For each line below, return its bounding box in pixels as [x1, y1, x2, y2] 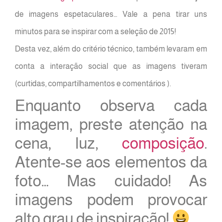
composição [122, 134, 204, 152]
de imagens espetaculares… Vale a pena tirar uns [15, 10, 207, 18]
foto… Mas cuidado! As [15, 172, 207, 190]
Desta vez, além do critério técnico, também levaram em [15, 45, 207, 53]
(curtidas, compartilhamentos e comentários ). [15, 79, 171, 88]
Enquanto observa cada [15, 97, 207, 114]
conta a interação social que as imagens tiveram [15, 62, 207, 70]
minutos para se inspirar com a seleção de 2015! [15, 27, 176, 36]
